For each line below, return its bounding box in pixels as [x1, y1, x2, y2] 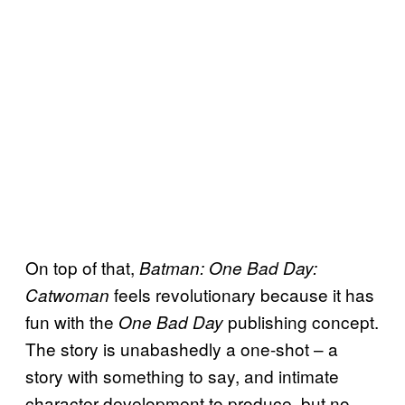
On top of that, [25, 254, 139, 279]
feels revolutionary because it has [109, 281, 374, 306]
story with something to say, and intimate [25, 363, 339, 388]
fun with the [25, 308, 118, 334]
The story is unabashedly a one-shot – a [25, 335, 338, 361]
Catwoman [25, 282, 109, 306]
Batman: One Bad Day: [139, 255, 317, 279]
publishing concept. [223, 308, 379, 334]
